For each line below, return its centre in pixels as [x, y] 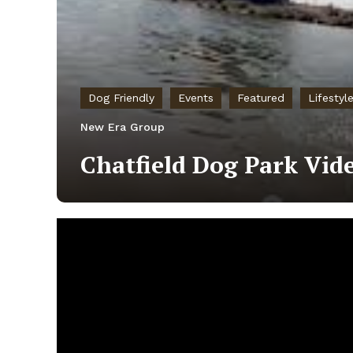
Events [196, 98]
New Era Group [123, 127]
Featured [261, 98]
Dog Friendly [121, 98]
